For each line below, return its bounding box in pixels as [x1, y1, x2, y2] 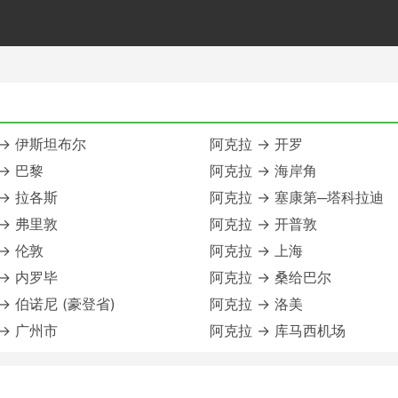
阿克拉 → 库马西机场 [210, 322, 346, 339]
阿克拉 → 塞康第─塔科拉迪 [210, 188, 384, 206]
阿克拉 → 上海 [210, 242, 303, 259]
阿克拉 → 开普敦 [210, 215, 317, 233]
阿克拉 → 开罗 [210, 135, 303, 153]
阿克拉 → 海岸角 [210, 162, 317, 179]
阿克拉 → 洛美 [210, 295, 303, 313]
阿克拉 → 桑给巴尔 [210, 268, 331, 286]
